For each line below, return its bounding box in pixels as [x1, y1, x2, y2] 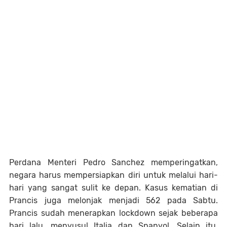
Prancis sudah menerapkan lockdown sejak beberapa [9, 208, 218, 218]
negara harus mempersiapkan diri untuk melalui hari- [9, 170, 218, 180]
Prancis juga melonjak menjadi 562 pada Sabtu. [9, 195, 218, 205]
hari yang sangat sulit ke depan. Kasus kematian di [9, 182, 218, 193]
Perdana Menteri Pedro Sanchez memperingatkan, [9, 157, 218, 167]
